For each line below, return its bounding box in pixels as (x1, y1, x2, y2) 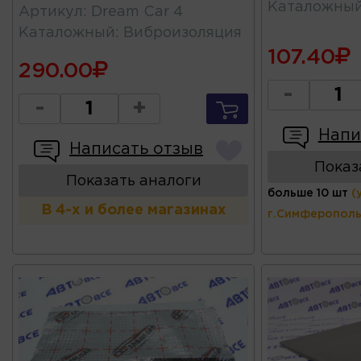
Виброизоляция (123, 27, 242, 40)
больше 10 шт (267, 189, 348, 199)
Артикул (19, 6, 83, 19)
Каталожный (19, 27, 115, 40)
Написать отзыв (69, 142, 203, 157)
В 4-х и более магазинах (40, 204, 226, 218)
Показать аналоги (65, 175, 201, 189)
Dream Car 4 (91, 6, 183, 19)
